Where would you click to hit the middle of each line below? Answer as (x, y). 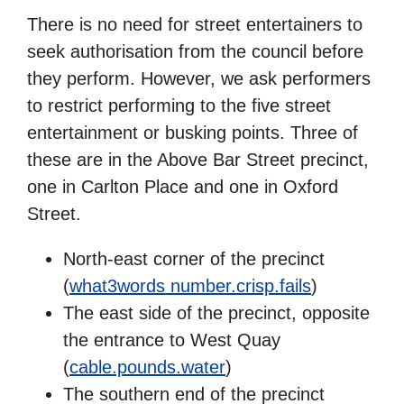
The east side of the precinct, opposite (216, 312)
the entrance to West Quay (172, 340)
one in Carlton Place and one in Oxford (183, 186)
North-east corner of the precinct (194, 258)
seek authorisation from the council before (195, 51)
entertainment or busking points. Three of (193, 132)
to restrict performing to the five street (179, 105)
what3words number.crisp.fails (190, 285)
